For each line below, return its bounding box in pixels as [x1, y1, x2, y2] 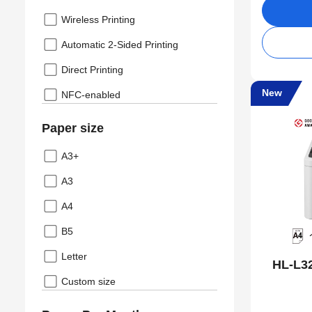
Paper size [42, 121, 104, 136]
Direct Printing [61, 64, 123, 76]
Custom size [61, 276, 116, 288]
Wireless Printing [61, 14, 135, 26]
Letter [61, 251, 87, 263]
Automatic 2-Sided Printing [61, 39, 178, 51]
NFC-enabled [61, 89, 120, 101]
